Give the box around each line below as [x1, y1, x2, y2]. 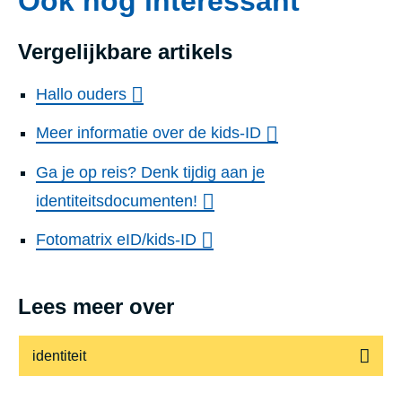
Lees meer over [18, 294, 174, 319]
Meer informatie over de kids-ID [36, 124, 261, 143]
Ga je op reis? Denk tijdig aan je [36, 162, 265, 181]
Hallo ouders [36, 85, 127, 104]
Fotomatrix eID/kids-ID [36, 230, 197, 249]
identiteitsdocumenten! [36, 191, 197, 210]
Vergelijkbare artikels [18, 39, 232, 65]
